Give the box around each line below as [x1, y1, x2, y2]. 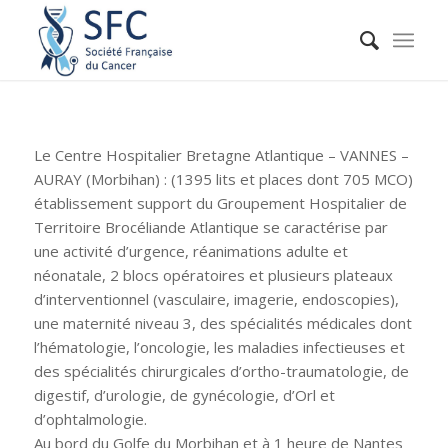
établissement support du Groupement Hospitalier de [33, 192, 407, 213]
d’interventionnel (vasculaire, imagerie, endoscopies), [33, 288, 399, 309]
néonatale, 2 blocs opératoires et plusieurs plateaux [33, 264, 393, 285]
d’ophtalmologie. [33, 408, 147, 429]
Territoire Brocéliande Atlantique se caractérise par [33, 216, 388, 237]
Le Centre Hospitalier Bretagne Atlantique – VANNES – [33, 144, 409, 165]
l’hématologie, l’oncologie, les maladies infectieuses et [33, 336, 405, 357]
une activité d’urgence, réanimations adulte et [33, 240, 348, 261]
